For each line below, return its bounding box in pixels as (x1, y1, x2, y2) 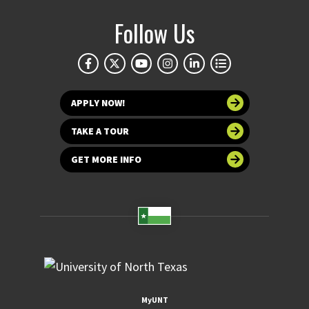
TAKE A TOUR (70, 124, 129, 137)
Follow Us (114, 14, 195, 50)
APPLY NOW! (70, 96, 126, 109)
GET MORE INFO (70, 152, 141, 166)
